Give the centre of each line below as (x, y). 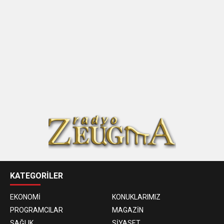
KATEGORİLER (36, 175)
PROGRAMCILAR (36, 210)
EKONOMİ (25, 197)
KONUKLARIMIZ (136, 197)
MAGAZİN (128, 210)
